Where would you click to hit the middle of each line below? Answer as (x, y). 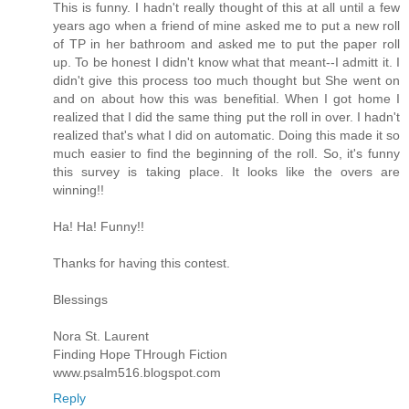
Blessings (80, 299)
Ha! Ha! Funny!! (99, 226)
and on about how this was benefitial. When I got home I (226, 98)
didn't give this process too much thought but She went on (226, 80)
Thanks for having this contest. (142, 262)
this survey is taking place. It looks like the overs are (226, 171)
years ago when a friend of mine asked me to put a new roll (226, 25)
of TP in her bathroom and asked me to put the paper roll (226, 43)
